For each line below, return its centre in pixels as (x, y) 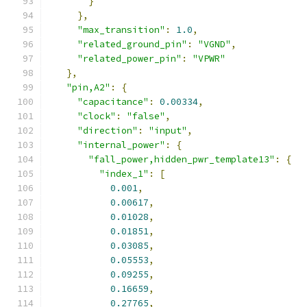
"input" (168, 131)
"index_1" (124, 174)
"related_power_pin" (130, 59)
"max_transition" (121, 30)
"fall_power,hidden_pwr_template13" (182, 159)
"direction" (108, 131)
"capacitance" (113, 102)
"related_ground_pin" (132, 44)
